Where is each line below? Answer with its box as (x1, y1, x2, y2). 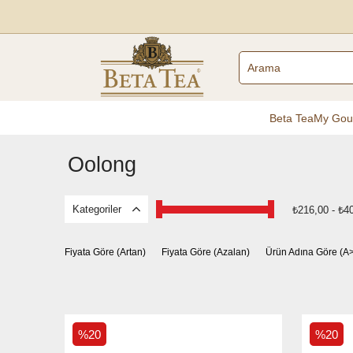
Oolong (68, 153, 136, 176)
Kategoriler (72, 203, 124, 215)
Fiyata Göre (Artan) (65, 247, 146, 258)
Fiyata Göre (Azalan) (162, 247, 250, 258)
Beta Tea (269, 111, 314, 124)
